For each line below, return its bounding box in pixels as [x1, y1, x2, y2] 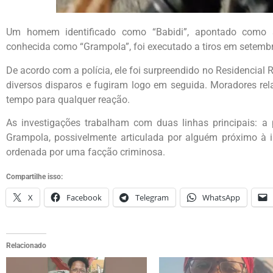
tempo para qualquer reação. [6, 93, 130, 105]
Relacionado [6, 241, 46, 250]
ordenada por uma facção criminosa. [6, 146, 165, 158]
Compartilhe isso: [6, 172, 63, 181]
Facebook [66, 191, 102, 203]
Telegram [135, 191, 169, 203]
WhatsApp [202, 191, 240, 203]
